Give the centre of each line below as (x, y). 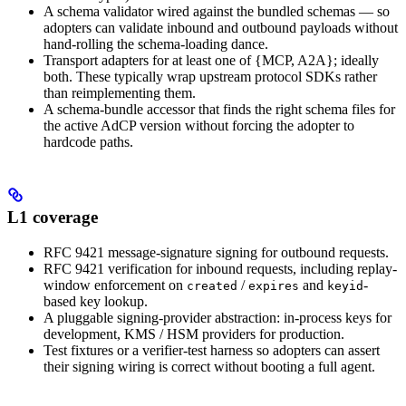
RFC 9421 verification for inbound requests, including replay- (220, 269)
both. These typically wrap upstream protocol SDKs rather (210, 76)
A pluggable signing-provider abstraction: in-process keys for (217, 318)
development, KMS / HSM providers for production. (194, 334)
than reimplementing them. (120, 92)
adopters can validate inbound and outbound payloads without (221, 27)
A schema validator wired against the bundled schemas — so (217, 11)
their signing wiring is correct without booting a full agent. (209, 367)
